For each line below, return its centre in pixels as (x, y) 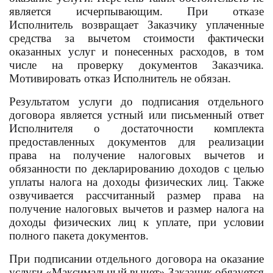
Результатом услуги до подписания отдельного (136, 101)
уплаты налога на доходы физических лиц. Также (136, 182)
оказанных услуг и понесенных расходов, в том (136, 51)
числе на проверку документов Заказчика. (136, 65)
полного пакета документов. (79, 236)
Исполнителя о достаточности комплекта (136, 128)
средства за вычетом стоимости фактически (136, 38)
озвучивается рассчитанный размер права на (136, 195)
